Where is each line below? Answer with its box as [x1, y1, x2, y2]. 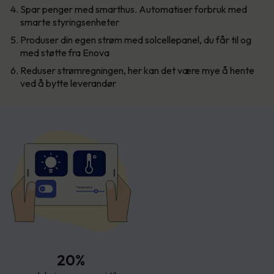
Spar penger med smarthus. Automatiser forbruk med [20, 2, 247, 15]
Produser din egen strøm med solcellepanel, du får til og [20, 33, 251, 46]
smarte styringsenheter [20, 15, 119, 28]
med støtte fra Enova [20, 46, 109, 59]
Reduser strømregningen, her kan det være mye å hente [20, 64, 254, 76]
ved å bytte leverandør [20, 76, 116, 89]
